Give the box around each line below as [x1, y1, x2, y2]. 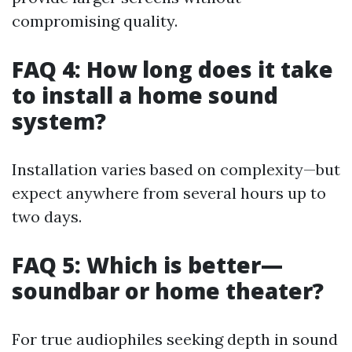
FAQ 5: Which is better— [12, 250, 283, 280]
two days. [12, 207, 82, 226]
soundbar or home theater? [12, 276, 324, 306]
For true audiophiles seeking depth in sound [12, 329, 338, 349]
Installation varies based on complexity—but [12, 159, 340, 179]
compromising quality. [12, 11, 178, 31]
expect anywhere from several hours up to [12, 183, 326, 203]
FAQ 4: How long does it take [12, 54, 333, 84]
